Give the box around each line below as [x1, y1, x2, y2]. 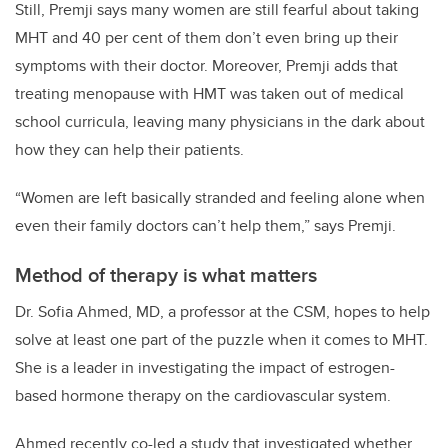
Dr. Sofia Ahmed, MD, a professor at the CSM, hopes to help [15, 300, 430, 324]
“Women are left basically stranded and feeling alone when [15, 186, 425, 210]
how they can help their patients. [15, 138, 244, 162]
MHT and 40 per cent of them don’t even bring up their [15, 26, 398, 50]
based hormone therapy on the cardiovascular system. [15, 384, 391, 408]
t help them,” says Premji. [221, 214, 396, 238]
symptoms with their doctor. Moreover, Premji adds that [15, 54, 398, 78]
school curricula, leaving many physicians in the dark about [15, 110, 425, 134]
